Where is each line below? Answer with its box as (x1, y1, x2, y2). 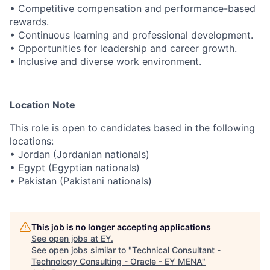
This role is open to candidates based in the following (10, 122, 255, 134)
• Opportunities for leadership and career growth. (10, 42, 237, 54)
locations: (10, 135, 54, 147)
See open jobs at (31, 233, 101, 243)
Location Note (10, 99, 75, 111)
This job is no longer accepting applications (31, 222, 211, 232)
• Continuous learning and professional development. (10, 29, 253, 41)
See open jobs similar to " (31, 245, 132, 255)
